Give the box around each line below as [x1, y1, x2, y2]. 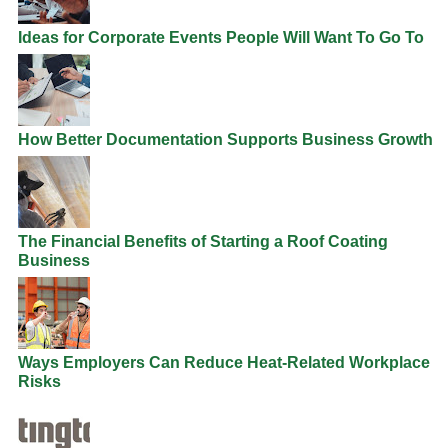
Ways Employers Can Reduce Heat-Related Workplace [18, 354, 430, 372]
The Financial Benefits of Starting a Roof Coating [18, 232, 388, 250]
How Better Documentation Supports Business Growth [18, 130, 433, 148]
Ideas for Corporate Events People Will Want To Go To [18, 28, 424, 46]
